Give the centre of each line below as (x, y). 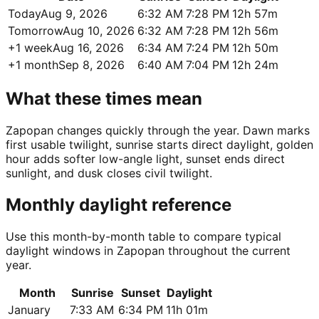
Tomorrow (35, 31)
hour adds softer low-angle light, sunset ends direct (145, 158)
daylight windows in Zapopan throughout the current (148, 250)
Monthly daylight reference (119, 204)
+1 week (30, 48)
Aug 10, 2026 (99, 31)
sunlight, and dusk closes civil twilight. (109, 173)
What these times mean (104, 98)
